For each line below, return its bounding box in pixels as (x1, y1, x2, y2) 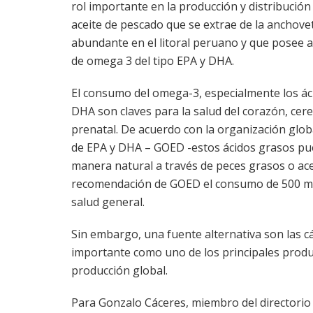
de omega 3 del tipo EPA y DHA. (71, 53, 234, 69)
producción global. (71, 263, 168, 279)
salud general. (71, 194, 145, 210)
